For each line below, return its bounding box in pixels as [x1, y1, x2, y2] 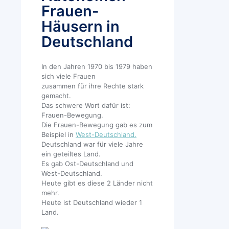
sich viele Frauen [41, 72, 96, 81]
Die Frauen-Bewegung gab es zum [41, 121, 152, 129]
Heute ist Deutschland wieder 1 [41, 198, 142, 207]
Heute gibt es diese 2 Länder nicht [41, 179, 153, 188]
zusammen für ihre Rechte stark [41, 82, 144, 90]
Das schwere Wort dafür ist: [41, 101, 130, 110]
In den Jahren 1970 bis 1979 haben [41, 62, 152, 71]
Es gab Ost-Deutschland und [41, 159, 133, 168]
